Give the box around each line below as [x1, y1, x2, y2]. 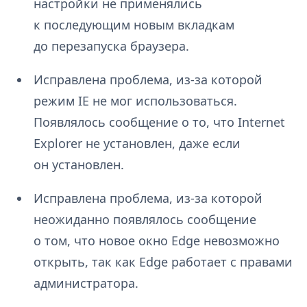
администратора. [33, 275, 138, 292]
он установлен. [33, 156, 124, 173]
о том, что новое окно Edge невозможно [33, 232, 280, 249]
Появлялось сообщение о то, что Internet [33, 114, 285, 131]
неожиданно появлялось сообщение [33, 211, 256, 228]
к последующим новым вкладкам [33, 16, 234, 34]
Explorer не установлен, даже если [33, 135, 241, 152]
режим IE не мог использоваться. [33, 93, 237, 110]
